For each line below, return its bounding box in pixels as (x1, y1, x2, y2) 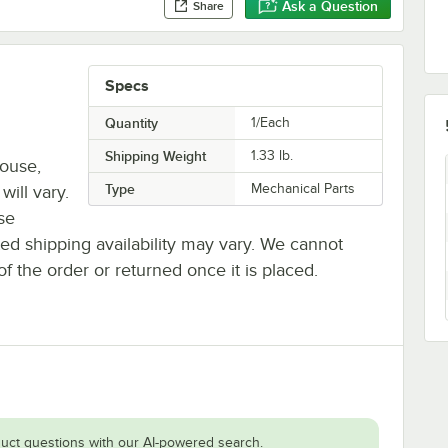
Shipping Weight (104, 147, 206, 164)
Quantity (104, 114, 158, 131)
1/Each (251, 114, 291, 130)
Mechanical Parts (251, 180, 356, 196)
